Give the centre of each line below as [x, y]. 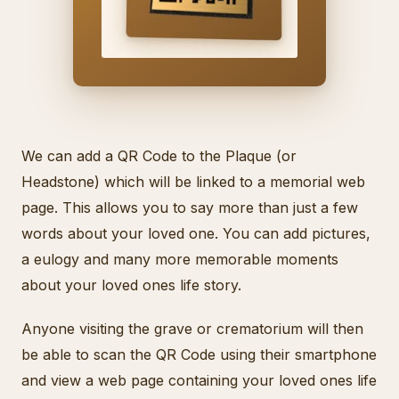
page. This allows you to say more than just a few [190, 208]
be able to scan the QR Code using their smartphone [199, 355]
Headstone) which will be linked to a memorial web [193, 182]
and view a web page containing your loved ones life [199, 381]
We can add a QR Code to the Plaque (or [159, 156]
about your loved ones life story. [131, 285]
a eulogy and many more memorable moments [180, 260]
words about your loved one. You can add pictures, [196, 234]
